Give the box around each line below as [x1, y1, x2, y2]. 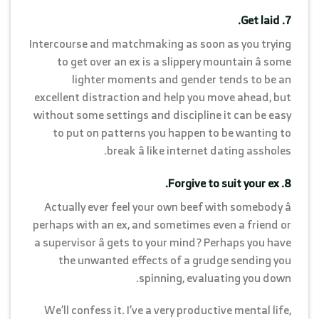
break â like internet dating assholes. [107, 140, 291, 160]
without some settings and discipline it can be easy [33, 104, 291, 125]
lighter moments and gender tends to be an [72, 68, 291, 89]
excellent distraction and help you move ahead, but [34, 86, 291, 107]
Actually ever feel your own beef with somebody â [44, 196, 291, 216]
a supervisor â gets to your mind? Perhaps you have [34, 231, 291, 252]
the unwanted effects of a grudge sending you [58, 249, 291, 270]
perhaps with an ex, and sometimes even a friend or [33, 214, 291, 234]
